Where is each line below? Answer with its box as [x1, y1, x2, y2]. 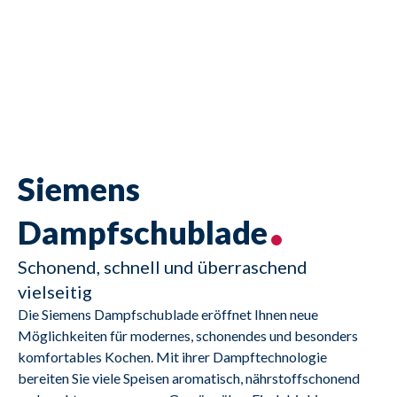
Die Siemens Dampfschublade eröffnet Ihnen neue [18, 306, 318, 323]
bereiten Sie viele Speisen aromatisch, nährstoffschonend [18, 370, 360, 387]
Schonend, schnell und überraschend [18, 256, 307, 278]
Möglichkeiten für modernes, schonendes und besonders [18, 327, 358, 345]
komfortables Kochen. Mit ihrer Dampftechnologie [18, 348, 327, 366]
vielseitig [18, 281, 92, 303]
